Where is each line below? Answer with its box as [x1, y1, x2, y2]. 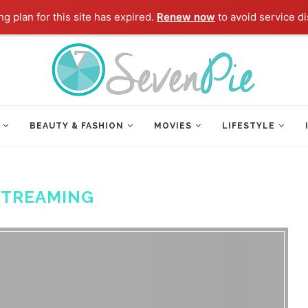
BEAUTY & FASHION [30, 121, 124, 131]
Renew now [157, 10, 216, 23]
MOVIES [154, 121, 192, 131]
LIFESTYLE [222, 121, 275, 131]
